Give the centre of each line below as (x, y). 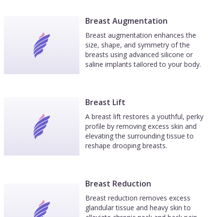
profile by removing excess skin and (141, 126)
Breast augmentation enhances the (141, 35)
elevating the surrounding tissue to (139, 136)
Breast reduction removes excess (138, 198)
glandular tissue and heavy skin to (138, 208)
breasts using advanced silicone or (139, 54)
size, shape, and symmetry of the (138, 45)
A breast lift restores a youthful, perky (144, 116)
